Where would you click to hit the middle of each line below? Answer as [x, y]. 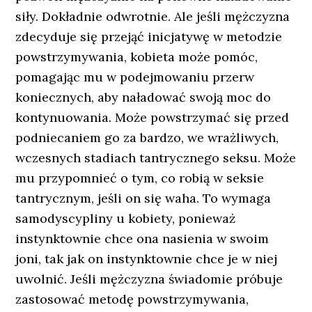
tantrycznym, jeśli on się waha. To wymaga [143, 198]
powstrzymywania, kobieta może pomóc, [137, 57]
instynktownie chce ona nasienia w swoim [142, 239]
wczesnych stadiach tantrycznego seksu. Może [156, 158]
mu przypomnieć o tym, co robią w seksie [140, 178]
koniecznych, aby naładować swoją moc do [143, 97]
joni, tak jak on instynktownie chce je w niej [147, 259]
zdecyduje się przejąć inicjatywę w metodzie [149, 37]
